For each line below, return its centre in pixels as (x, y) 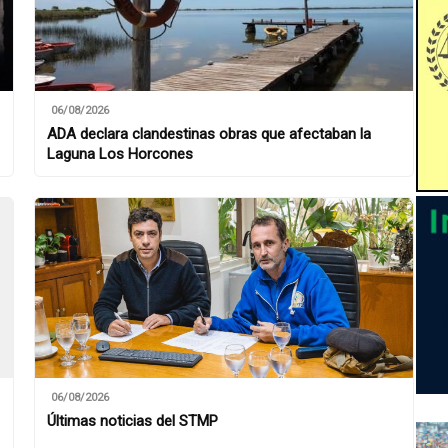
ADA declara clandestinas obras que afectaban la (209, 133)
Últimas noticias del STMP (132, 420)
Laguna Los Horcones (120, 153)
